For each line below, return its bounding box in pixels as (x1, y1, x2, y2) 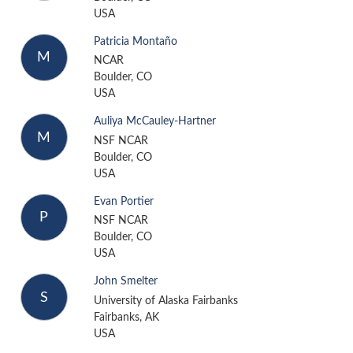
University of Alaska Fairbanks (93, 295, 238, 307)
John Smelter (93, 276, 158, 288)
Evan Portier (93, 195, 154, 207)
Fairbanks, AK (93, 311, 159, 323)
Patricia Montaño (93, 35, 177, 47)
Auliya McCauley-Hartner (93, 116, 216, 128)
